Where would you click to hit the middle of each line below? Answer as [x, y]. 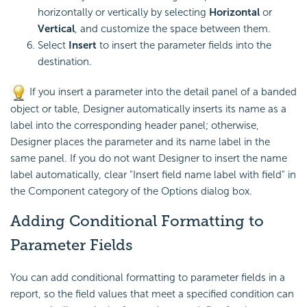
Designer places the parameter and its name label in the [140, 142]
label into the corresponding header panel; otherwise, [135, 125]
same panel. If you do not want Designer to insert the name [149, 158]
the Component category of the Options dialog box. [131, 191]
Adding [40, 221]
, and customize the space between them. [173, 28]
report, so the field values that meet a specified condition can [152, 294]
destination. [65, 61]
